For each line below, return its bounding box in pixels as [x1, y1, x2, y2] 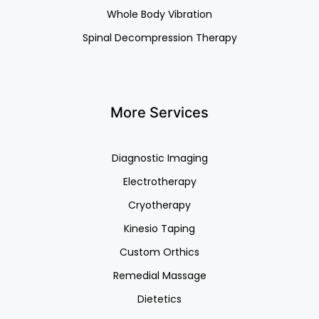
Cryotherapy [128, 198, 191, 213]
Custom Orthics [120, 245, 199, 260]
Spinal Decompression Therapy [82, 31, 237, 46]
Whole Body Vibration [107, 7, 212, 22]
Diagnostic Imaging [111, 151, 208, 166]
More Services [110, 104, 209, 122]
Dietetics [137, 292, 182, 307]
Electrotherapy [122, 174, 197, 189]
